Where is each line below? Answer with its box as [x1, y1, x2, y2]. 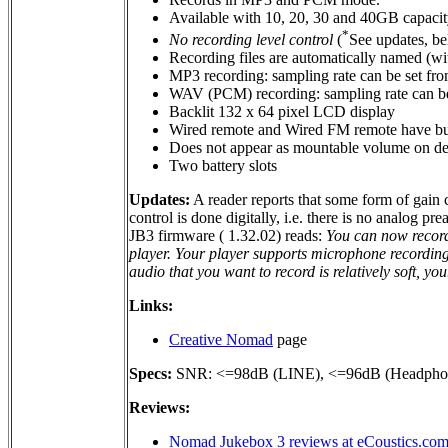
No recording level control [169, 31, 333, 49]
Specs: [129, 365, 172, 383]
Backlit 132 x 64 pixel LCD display [169, 103, 395, 121]
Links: [129, 297, 173, 315]
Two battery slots [169, 157, 277, 175]
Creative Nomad [169, 331, 273, 349]
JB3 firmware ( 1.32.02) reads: [129, 227, 326, 245]
